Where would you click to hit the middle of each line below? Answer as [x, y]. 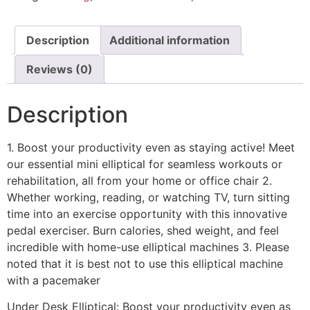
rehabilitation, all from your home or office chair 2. [139, 180]
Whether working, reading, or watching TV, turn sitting [148, 197]
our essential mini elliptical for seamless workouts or [145, 164]
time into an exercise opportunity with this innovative [147, 213]
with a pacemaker [54, 280]
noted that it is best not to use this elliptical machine [145, 263]
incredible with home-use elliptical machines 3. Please [148, 247]
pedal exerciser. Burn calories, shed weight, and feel [143, 230]
